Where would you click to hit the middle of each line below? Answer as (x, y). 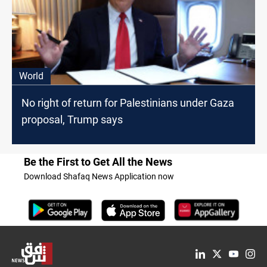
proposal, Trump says (72, 120)
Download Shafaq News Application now (99, 177)
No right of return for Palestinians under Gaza (128, 103)
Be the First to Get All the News (98, 162)
